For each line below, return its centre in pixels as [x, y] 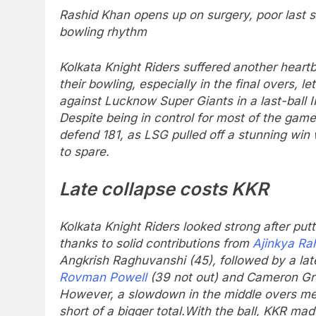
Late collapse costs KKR [164, 189]
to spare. [84, 151]
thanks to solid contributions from [156, 243]
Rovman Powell [103, 277]
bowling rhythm [103, 32]
